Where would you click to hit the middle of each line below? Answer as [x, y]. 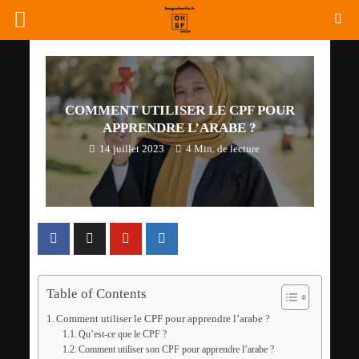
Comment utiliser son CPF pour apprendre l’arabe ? [177, 350]
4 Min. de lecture [222, 149]
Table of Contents [96, 293]
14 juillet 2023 [131, 149]
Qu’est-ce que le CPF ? [123, 335]
